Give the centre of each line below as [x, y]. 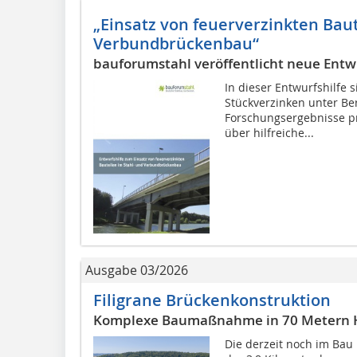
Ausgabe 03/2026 [137, 271]
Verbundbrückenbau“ [176, 44]
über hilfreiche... [269, 133]
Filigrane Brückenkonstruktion [212, 300]
